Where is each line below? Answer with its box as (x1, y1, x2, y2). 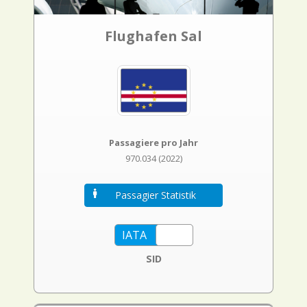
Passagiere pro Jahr (109, 136, 198, 149)
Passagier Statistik (114, 188, 196, 202)
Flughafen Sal (105, 27, 202, 45)
